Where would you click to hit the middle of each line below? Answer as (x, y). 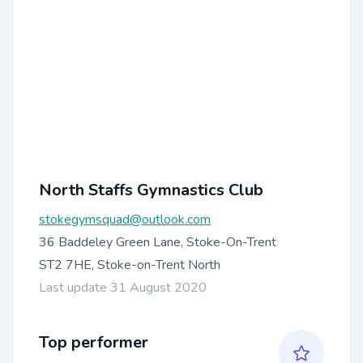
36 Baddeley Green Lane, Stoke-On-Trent (158, 242)
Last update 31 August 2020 (123, 287)
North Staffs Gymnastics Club (151, 190)
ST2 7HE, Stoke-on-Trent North (130, 265)
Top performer (94, 342)
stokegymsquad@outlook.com (125, 219)
